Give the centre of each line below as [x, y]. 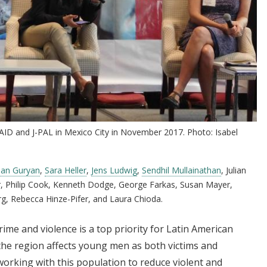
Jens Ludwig [114, 170]
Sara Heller [66, 170]
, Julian [234, 170]
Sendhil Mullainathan [181, 170]
